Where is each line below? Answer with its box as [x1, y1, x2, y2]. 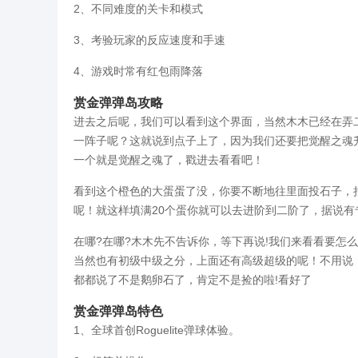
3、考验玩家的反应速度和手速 [74, 34, 225, 46]
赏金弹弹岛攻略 [74, 95, 163, 109]
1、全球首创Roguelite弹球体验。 [74, 324, 240, 336]
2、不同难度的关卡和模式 [74, 2, 203, 15]
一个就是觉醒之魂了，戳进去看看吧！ [74, 153, 264, 166]
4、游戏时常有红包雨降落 [74, 65, 203, 78]
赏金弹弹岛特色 [74, 304, 163, 318]
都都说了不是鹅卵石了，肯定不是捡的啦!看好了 [74, 273, 312, 286]
